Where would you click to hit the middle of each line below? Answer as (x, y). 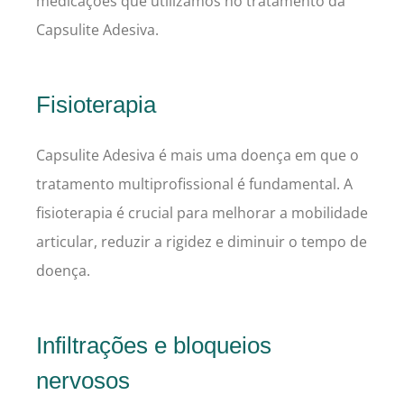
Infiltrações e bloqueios (154, 346)
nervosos (83, 381)
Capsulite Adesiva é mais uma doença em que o (197, 156)
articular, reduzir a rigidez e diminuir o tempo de (202, 242)
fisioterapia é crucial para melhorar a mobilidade (202, 213)
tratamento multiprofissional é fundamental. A (194, 184)
